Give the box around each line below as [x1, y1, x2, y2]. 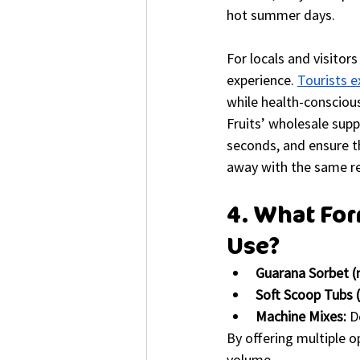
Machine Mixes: [256, 306, 346, 325]
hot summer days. [227, 5, 335, 24]
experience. [227, 70, 297, 89]
